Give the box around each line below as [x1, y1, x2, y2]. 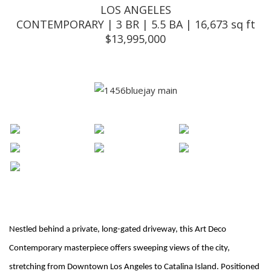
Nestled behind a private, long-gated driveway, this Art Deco [9, 225, 226, 234]
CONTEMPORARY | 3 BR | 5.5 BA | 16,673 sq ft [16, 17, 255, 31]
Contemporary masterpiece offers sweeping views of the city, [9, 244, 230, 253]
